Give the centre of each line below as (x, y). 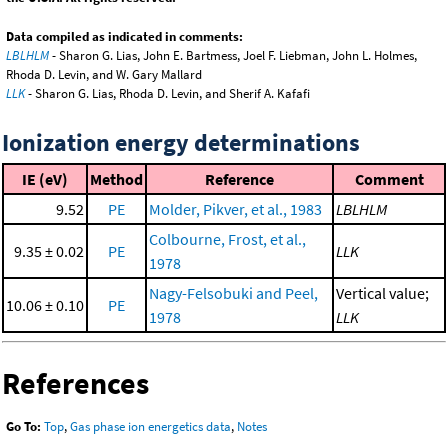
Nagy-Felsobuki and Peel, (233, 293)
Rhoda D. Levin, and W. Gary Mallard (104, 75)
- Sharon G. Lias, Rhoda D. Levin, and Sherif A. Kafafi (167, 94)
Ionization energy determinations (181, 143)
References (75, 383)
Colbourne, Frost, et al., (227, 239)
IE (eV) (45, 179)
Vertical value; (382, 293)
